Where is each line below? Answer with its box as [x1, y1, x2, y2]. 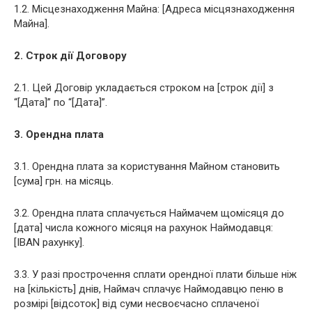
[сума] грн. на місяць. [14, 175, 114, 188]
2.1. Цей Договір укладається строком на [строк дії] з [14, 81, 274, 95]
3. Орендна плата [14, 128, 104, 141]
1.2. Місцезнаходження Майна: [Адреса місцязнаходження [14, 3, 295, 16]
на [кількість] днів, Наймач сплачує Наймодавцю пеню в [14, 283, 283, 296]
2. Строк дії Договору [14, 49, 127, 63]
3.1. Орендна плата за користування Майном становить [14, 160, 280, 173]
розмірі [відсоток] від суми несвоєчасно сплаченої [14, 297, 259, 311]
